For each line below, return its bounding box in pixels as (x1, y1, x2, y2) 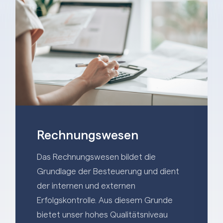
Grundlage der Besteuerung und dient (36, 167, 179, 176)
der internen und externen (36, 181, 135, 190)
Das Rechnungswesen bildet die (36, 152, 156, 161)
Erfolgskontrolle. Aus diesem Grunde (36, 196, 173, 205)
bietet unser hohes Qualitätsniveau (36, 210, 168, 219)
